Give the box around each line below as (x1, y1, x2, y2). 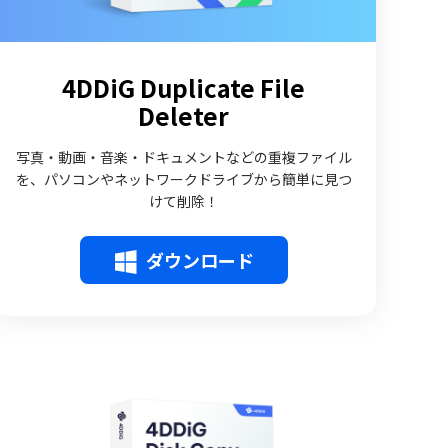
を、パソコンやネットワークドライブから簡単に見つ (15, 169, 352, 189)
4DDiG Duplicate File (62, 70, 306, 105)
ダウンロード (145, 247, 254, 273)
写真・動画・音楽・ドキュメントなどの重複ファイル (15, 147, 352, 167)
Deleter (138, 98, 230, 133)
